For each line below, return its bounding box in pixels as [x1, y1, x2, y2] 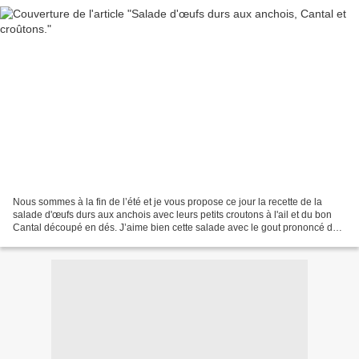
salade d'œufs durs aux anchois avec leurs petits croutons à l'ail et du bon [13, 208, 332, 220]
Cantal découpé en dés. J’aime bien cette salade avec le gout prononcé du [13, 221, 338, 233]
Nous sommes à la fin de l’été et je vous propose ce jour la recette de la [13, 196, 322, 208]
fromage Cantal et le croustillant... [13, 234, 158, 246]
